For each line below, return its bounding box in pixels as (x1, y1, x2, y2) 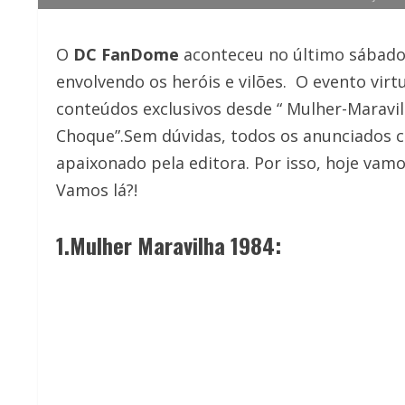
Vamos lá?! (56, 179, 137, 202)
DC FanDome (73, 43, 179, 66)
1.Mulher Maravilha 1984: (56, 229, 281, 262)
